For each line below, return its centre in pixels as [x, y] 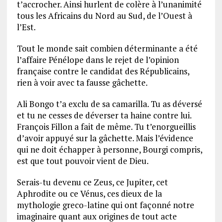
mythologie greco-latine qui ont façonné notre [105, 205]
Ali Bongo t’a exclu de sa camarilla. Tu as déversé [109, 104]
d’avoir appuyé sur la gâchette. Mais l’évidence [105, 138]
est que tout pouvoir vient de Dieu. [83, 161]
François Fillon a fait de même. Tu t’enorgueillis [106, 127]
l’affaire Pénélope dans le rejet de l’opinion [98, 60]
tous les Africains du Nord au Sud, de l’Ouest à [104, 16]
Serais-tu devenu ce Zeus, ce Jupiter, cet [92, 182]
